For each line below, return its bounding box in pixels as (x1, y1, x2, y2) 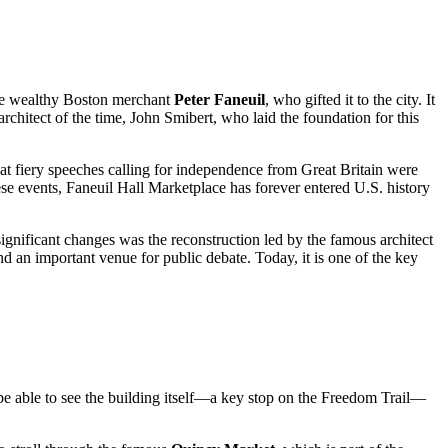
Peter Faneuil (174, 91, 265, 109)
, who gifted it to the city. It (265, 91, 435, 109)
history (383, 179, 430, 197)
